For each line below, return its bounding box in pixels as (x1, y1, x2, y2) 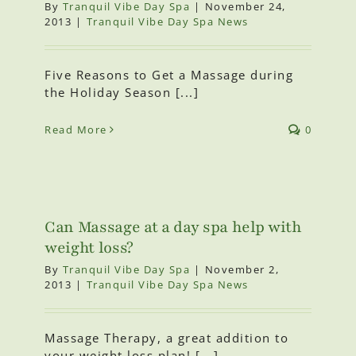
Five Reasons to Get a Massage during (44, 67, 293, 83)
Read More (44, 122, 107, 137)
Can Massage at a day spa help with (44, 217, 302, 238)
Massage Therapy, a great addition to (44, 330, 288, 346)
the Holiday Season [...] (44, 84, 199, 101)
